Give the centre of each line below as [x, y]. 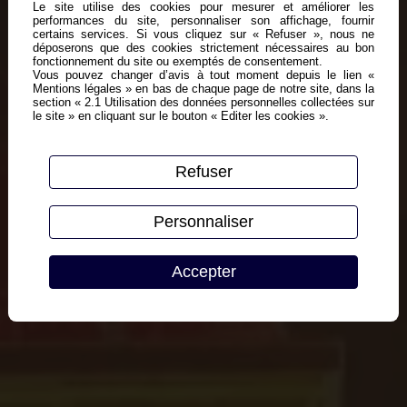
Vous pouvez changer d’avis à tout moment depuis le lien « [203, 75]
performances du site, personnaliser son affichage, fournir [203, 21]
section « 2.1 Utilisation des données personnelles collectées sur [203, 103]
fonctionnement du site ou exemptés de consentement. [177, 62]
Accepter [203, 271]
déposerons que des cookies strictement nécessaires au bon [203, 48]
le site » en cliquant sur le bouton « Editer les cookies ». [180, 116]
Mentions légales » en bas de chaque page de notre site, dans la [203, 89]
